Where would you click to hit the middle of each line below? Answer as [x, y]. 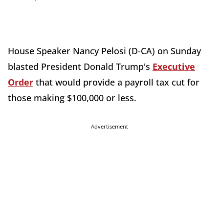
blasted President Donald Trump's [80, 67]
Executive [174, 67]
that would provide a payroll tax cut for [116, 82]
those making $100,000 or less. [73, 98]
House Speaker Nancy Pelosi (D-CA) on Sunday [104, 51]
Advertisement [109, 127]
